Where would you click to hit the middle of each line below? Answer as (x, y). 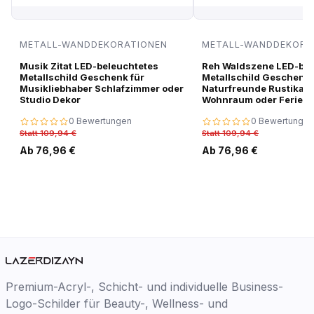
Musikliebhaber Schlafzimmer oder (102, 88)
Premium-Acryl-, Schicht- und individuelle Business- (144, 286)
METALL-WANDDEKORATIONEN (94, 44)
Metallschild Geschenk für (82, 77)
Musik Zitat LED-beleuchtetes (89, 66)
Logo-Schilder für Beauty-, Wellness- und (117, 303)
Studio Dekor (50, 100)
